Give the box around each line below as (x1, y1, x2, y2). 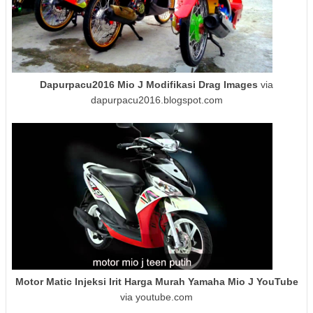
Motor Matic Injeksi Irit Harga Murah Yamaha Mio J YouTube (15, 275, 298, 287)
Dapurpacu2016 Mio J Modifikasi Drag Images (40, 79, 258, 91)
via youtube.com (120, 291, 193, 303)
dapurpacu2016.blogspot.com (90, 94, 223, 106)
